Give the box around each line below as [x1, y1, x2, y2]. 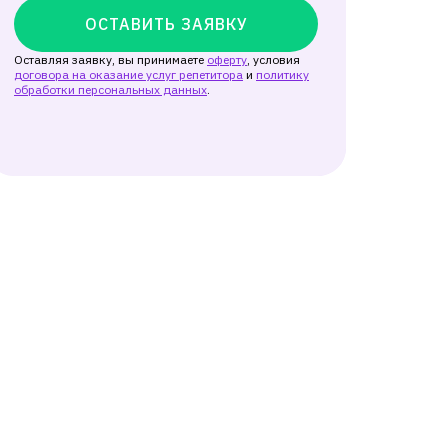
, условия [247, 52, 300, 67]
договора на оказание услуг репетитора [14, 67, 243, 82]
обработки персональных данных [14, 82, 207, 97]
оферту [207, 52, 247, 67]
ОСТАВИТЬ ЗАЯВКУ [84, 14, 248, 34]
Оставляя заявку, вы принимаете [14, 52, 204, 67]
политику [256, 67, 309, 82]
